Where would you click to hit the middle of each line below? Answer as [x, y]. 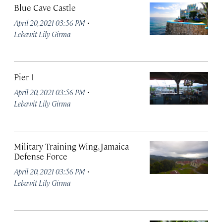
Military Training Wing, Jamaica [71, 146]
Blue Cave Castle [45, 7]
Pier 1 [24, 77]
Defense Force [41, 156]
